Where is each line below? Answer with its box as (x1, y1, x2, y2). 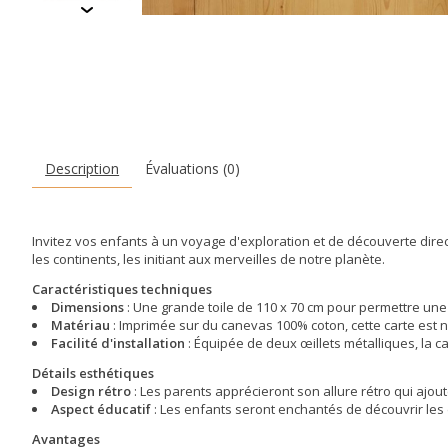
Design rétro (51, 382, 131, 401)
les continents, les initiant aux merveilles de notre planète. (32, 249, 385, 268)
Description (45, 158, 120, 178)
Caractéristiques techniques (32, 279, 212, 298)
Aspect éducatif (51, 400, 151, 419)
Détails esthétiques (32, 364, 154, 383)
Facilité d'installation (51, 333, 185, 352)
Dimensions (51, 297, 124, 316)
